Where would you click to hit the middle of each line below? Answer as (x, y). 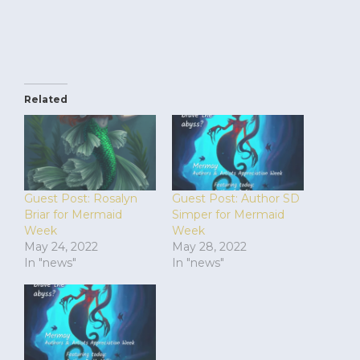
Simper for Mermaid (228, 214)
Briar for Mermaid (73, 214)
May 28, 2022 (209, 246)
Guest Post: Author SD (236, 198)
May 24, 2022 (61, 246)
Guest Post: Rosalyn (81, 198)
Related (46, 100)
